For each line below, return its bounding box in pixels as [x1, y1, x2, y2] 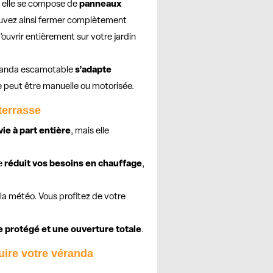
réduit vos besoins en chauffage [4, 160, 143, 169]
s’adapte [75, 66, 112, 76]
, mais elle [71, 127, 110, 136]
